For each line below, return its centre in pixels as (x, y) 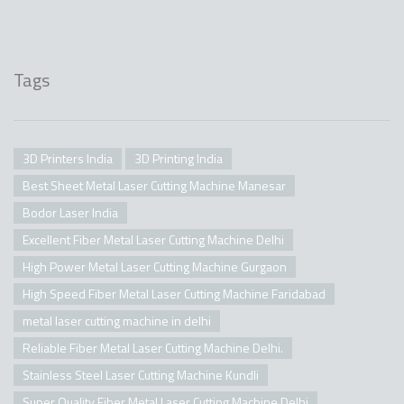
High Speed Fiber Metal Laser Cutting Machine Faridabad (174, 293)
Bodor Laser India (70, 212)
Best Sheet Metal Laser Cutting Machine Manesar (154, 185)
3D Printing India (179, 158)
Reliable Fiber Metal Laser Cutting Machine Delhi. (153, 347)
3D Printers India (68, 158)
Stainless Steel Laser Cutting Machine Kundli (141, 374)
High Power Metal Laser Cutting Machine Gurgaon (155, 266)
